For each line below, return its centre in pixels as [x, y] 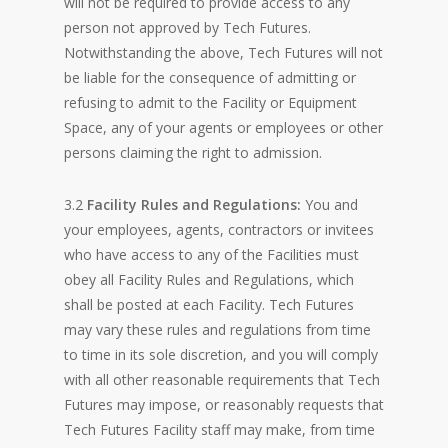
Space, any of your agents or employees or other [223, 127]
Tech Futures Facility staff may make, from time [219, 429]
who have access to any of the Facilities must [211, 254]
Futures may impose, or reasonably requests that [224, 404]
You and [331, 204]
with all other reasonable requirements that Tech [222, 379]
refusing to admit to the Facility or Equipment [210, 102]
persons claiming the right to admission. [193, 152]
